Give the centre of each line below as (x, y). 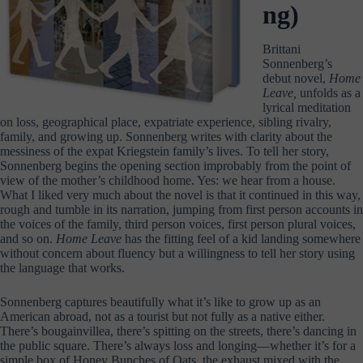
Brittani (282, 49)
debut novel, (296, 78)
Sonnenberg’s (297, 63)
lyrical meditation (307, 107)
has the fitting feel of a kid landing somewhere (241, 238)
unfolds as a (330, 92)
